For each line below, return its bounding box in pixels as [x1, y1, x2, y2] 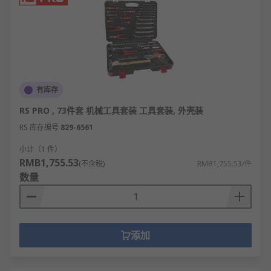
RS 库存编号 [19, 122, 59, 132]
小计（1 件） [19, 144, 62, 154]
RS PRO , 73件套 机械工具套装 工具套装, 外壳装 [19, 105, 203, 116]
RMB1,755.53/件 [197, 158, 252, 169]
